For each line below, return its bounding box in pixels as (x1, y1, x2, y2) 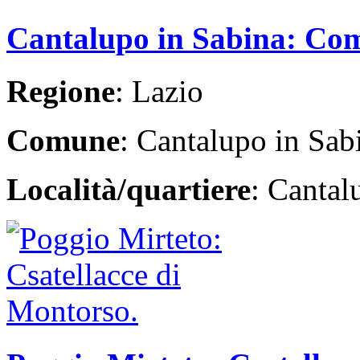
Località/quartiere (6, 172, 251, 207)
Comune (6, 123, 120, 158)
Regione (6, 74, 115, 109)
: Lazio (115, 74, 203, 109)
